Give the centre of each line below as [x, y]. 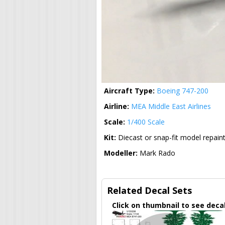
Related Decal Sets [149, 191]
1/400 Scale [146, 122]
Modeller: [122, 153]
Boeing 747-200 [183, 91]
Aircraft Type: [130, 91]
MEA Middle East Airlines [171, 106]
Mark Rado [157, 153]
